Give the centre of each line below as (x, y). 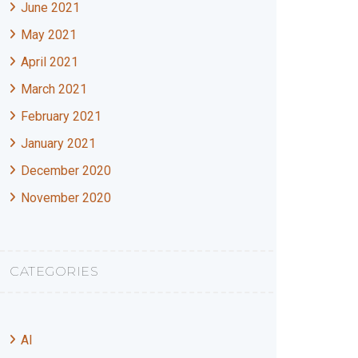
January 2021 (58, 143)
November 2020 (66, 198)
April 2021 (50, 62)
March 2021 (54, 89)
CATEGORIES (54, 271)
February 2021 (61, 116)
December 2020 (66, 171)
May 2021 (49, 35)
